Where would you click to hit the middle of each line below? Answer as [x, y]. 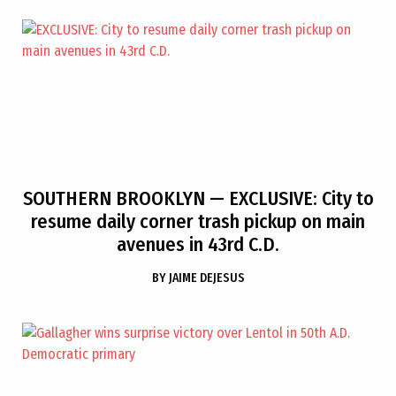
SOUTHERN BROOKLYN [114, 198]
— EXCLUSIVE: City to [289, 198]
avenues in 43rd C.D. [198, 244]
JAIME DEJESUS [206, 278]
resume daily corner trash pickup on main [198, 221]
